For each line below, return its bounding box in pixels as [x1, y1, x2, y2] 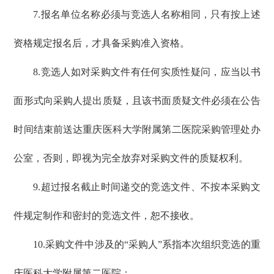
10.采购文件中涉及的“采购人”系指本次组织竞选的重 [33, 239, 261, 250]
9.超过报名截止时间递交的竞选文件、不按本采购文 [33, 182, 261, 193]
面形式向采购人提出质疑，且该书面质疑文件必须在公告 [13, 95, 261, 106]
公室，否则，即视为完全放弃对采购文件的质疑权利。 [13, 153, 249, 164]
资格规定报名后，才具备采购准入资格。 [13, 38, 190, 49]
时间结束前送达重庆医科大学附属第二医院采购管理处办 [13, 124, 261, 135]
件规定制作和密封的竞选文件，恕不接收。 [13, 210, 200, 221]
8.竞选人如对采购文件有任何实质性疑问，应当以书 [33, 67, 261, 78]
